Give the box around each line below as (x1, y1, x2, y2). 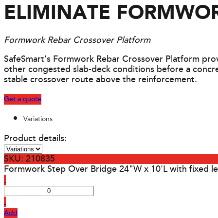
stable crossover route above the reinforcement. (4, 72, 197, 87)
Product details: (4, 131, 67, 145)
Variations (23, 113, 53, 125)
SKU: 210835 (4, 151, 55, 166)
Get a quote (4, 93, 41, 105)
